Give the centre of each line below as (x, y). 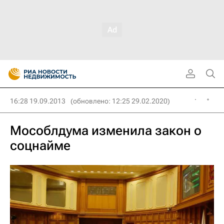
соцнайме (40, 145)
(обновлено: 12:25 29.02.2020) (120, 101)
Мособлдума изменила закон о (106, 130)
